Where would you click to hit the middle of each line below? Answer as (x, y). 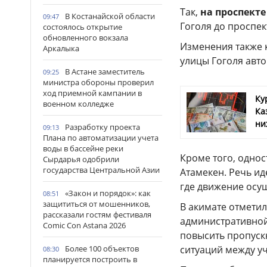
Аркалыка (61, 48)
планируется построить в (90, 259)
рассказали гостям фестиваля (97, 215)
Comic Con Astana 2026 (84, 225)
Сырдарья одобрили (81, 159)
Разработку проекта (103, 127)
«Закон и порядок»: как (108, 193)
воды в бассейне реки (83, 148)
